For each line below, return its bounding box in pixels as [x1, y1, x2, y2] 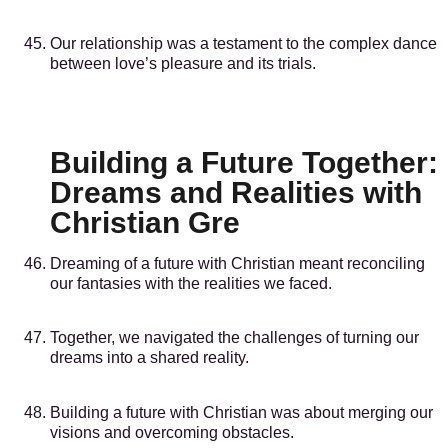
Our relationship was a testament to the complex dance [50, 34, 437, 52]
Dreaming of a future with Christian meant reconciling [50, 255, 425, 273]
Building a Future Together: [50, 146, 438, 180]
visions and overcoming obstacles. [50, 423, 294, 441]
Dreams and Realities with [50, 176, 422, 210]
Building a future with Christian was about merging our [50, 403, 433, 421]
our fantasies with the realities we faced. [50, 275, 332, 293]
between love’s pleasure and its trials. [50, 54, 316, 72]
